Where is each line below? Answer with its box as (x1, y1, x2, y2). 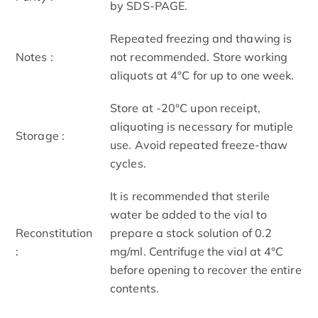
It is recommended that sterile (110, 188, 270, 203)
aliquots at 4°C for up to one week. (110, 67, 295, 82)
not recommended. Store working (110, 49, 288, 64)
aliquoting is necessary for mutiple (110, 119, 294, 133)
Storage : (16, 128, 65, 143)
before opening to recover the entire (110, 262, 302, 277)
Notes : (16, 49, 53, 64)
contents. (110, 280, 159, 295)
